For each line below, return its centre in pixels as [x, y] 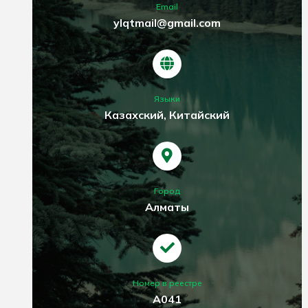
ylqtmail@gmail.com [167, 22]
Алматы [167, 207]
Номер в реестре [167, 283]
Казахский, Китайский [167, 114]
